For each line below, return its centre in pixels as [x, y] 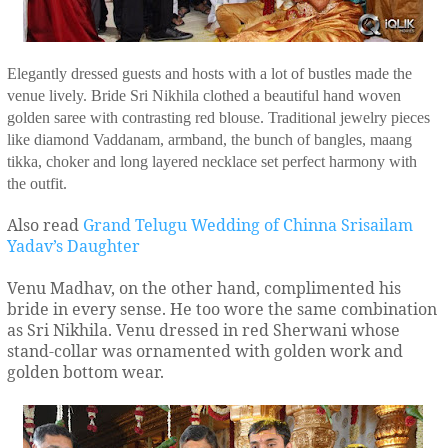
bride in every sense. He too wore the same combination [222, 309]
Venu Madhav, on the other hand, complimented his [204, 288]
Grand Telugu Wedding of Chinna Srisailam [248, 225]
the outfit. [37, 183]
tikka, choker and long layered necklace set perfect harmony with [212, 161]
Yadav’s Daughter [73, 246]
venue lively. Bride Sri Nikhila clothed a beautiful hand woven [204, 95]
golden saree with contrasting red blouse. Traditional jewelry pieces [218, 117]
